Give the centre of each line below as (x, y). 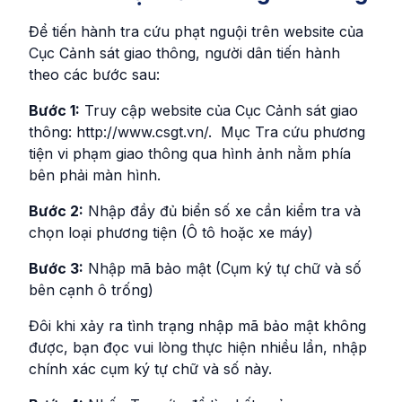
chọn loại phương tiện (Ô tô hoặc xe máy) (171, 232)
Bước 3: (56, 268)
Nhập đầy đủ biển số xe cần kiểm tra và (222, 210)
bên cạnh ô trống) (91, 289)
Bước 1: (54, 110)
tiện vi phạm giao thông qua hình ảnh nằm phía (190, 153)
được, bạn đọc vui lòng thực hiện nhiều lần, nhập (198, 347)
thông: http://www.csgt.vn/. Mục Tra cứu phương (197, 131)
